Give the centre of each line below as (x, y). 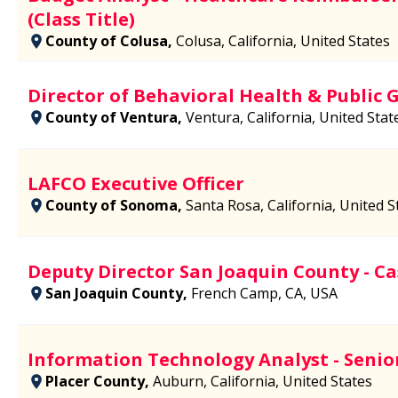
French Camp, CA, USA (264, 293)
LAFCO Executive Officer (136, 183)
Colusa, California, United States (283, 41)
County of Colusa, (111, 41)
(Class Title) (81, 20)
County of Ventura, (115, 117)
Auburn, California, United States (263, 381)
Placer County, (99, 381)
